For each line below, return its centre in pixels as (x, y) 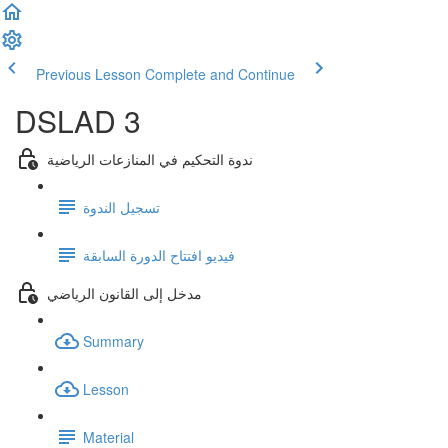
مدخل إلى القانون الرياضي (124, 292)
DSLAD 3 (78, 120)
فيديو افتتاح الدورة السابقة (159, 254)
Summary (113, 340)
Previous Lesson (88, 74)
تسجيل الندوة (121, 206)
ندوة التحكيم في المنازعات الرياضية (150, 158)
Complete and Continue (220, 74)
